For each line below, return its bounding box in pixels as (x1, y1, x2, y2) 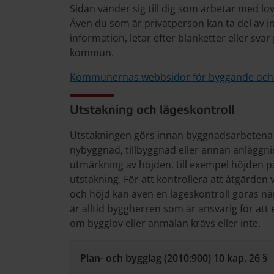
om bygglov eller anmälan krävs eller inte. (70, 217, 261, 230)
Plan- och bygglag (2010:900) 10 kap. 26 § (80, 251, 267, 265)
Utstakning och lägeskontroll (70, 103, 234, 118)
